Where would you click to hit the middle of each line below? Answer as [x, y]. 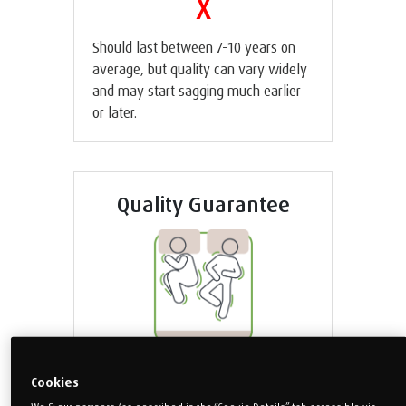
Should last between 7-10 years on [194, 47]
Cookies [54, 382]
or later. [115, 112]
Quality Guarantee [203, 203]
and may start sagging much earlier [197, 90]
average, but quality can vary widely [200, 68]
